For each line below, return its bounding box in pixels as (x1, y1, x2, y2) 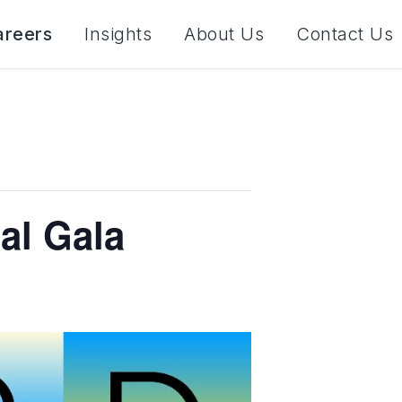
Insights (84, 23, 152, 45)
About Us (184, 23, 264, 45)
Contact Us (296, 23, 393, 45)
